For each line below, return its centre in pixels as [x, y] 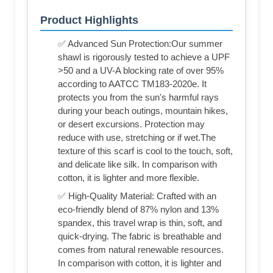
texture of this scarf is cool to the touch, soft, [145, 151]
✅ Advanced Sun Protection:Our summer [140, 44]
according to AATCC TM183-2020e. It [132, 84]
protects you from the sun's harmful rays [138, 97]
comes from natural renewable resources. [141, 250]
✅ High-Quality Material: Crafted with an [137, 196]
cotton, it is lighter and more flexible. [129, 178]
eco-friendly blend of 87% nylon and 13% [138, 210]
